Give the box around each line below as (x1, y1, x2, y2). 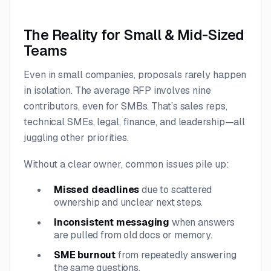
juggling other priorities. (24, 131, 129, 144)
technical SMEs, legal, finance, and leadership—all (24, 115, 246, 128)
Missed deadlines (54, 183, 140, 196)
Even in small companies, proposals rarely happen (24, 68, 247, 81)
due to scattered (139, 183, 212, 196)
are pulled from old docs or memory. (54, 228, 212, 241)
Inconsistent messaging (54, 215, 170, 229)
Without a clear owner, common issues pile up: (24, 157, 229, 171)
